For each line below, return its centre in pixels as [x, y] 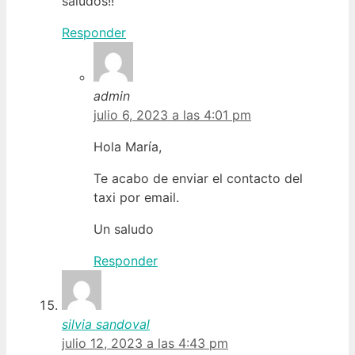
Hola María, [128, 146]
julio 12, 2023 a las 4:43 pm [145, 343]
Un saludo [124, 229]
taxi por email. [136, 197]
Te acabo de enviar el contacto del [198, 178]
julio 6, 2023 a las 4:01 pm [172, 115]
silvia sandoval [106, 324]
